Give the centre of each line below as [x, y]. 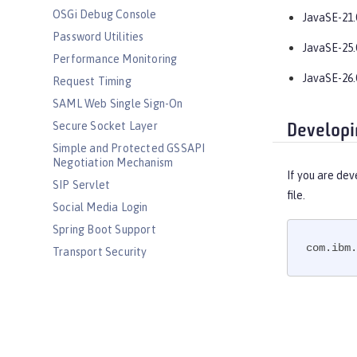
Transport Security [100, 252]
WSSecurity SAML [98, 341]
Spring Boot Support [104, 229]
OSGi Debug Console [105, 14]
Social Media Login [100, 207]
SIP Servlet [82, 185]
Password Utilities [98, 37]
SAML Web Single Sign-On [118, 104]
